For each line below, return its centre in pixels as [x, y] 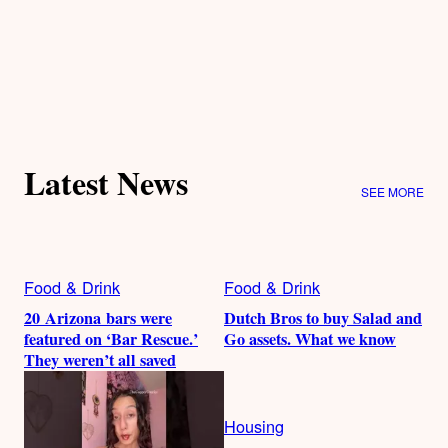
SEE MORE [392, 191]
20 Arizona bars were [98, 317]
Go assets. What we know [310, 338]
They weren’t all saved [100, 359]
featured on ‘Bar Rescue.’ [111, 338]
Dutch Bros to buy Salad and [323, 317]
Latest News [106, 183]
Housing [254, 425]
